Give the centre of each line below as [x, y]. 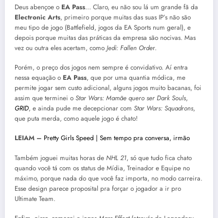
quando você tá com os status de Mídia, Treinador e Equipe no [102, 168]
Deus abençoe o [38, 7]
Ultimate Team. [35, 199]
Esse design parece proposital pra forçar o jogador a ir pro [98, 188]
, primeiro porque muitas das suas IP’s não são [126, 18]
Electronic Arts [37, 18]
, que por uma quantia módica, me [136, 78]
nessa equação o [39, 78]
